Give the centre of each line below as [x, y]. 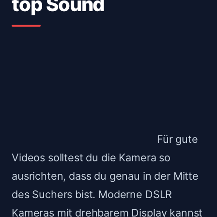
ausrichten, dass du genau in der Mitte [105, 176]
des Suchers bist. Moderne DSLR [92, 194]
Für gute [178, 139]
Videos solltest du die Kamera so [91, 158]
